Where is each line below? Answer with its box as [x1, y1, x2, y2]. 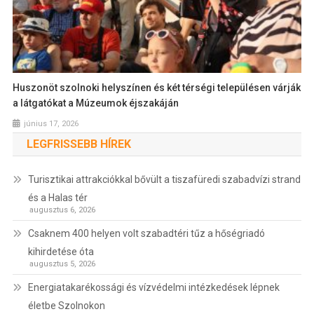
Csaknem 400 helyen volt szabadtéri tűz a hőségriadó [27, 227, 265, 239]
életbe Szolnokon [27, 299, 105, 311]
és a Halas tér [27, 191, 88, 203]
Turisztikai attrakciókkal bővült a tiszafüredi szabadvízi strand [27, 173, 301, 185]
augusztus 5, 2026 [29, 259, 95, 268]
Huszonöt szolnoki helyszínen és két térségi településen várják [13, 81, 301, 93]
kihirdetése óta [27, 245, 94, 257]
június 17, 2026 [24, 118, 79, 128]
